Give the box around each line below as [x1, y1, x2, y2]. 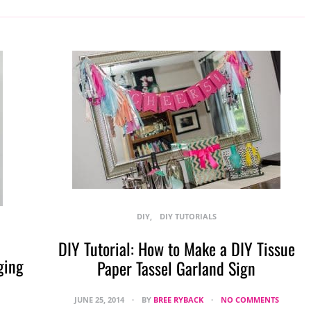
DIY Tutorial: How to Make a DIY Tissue [58, 236, 295, 261]
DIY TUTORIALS [159, 211, 217, 221]
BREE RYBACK [153, 294, 203, 305]
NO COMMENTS [220, 294, 279, 305]
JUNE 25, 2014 [74, 294, 126, 305]
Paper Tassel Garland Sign [97, 255, 255, 280]
